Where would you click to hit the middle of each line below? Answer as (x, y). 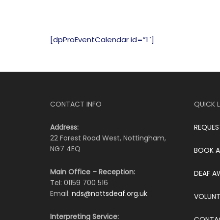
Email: (61, 193)
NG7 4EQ (65, 149)
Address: (64, 127)
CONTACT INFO (76, 104)
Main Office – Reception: (93, 172)
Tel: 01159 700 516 (79, 183)
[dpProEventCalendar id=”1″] (102, 40)
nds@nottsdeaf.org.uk (110, 193)
